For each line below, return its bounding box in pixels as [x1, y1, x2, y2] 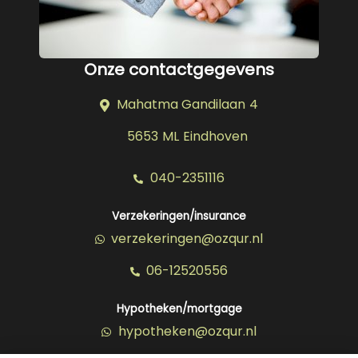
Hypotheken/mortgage [116, 301, 242, 316]
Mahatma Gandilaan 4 [112, 95, 259, 113]
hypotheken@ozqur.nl [114, 322, 257, 340]
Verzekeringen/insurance [112, 209, 246, 224]
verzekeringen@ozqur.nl [107, 229, 264, 248]
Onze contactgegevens [83, 58, 275, 81]
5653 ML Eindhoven [123, 127, 248, 145]
